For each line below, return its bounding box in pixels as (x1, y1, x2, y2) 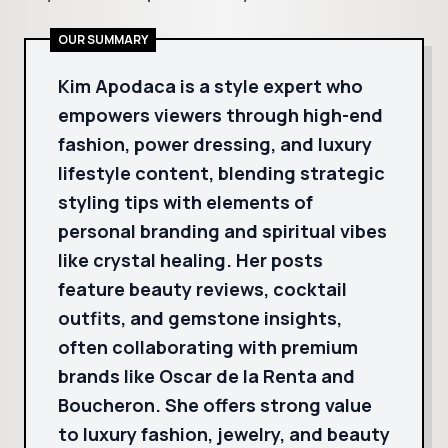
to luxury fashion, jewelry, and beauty (58, 422, 390, 446)
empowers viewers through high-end (58, 103, 383, 127)
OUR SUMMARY (58, 31, 148, 48)
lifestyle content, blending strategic (58, 161, 385, 185)
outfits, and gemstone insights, (58, 306, 342, 330)
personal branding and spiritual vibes (58, 219, 387, 243)
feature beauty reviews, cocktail (58, 277, 347, 301)
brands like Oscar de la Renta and (58, 364, 355, 388)
